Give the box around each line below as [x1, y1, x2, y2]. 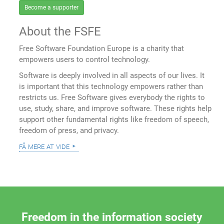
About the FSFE [19, 24, 101, 38]
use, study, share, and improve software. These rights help [19, 103, 212, 113]
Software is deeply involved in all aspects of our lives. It [19, 70, 205, 80]
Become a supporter [24, 3, 79, 11]
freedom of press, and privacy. [19, 125, 119, 135]
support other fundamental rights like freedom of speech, [19, 114, 209, 124]
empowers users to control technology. [19, 54, 150, 64]
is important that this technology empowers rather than [19, 81, 203, 91]
